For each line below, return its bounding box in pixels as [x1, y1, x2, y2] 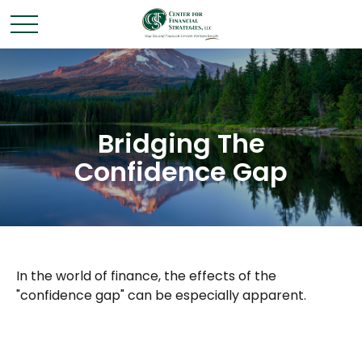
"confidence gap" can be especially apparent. [16, 286, 306, 305]
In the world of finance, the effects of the [16, 267, 276, 285]
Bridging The [97, 125, 265, 162]
